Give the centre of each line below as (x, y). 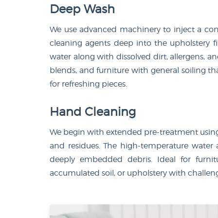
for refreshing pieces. (88, 84)
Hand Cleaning (93, 111)
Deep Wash (82, 9)
